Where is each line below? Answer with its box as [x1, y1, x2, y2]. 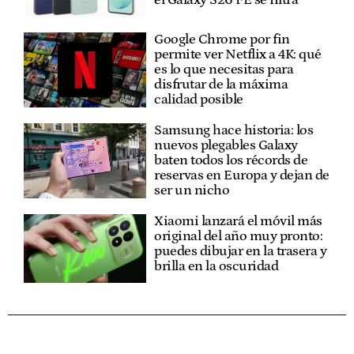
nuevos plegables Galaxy [154, 137, 298, 154]
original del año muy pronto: [154, 228, 323, 245]
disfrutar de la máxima [154, 77, 288, 93]
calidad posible [154, 92, 243, 108]
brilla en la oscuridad [154, 258, 279, 275]
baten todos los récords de [154, 153, 308, 169]
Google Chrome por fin [154, 32, 290, 48]
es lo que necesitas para [154, 62, 294, 78]
